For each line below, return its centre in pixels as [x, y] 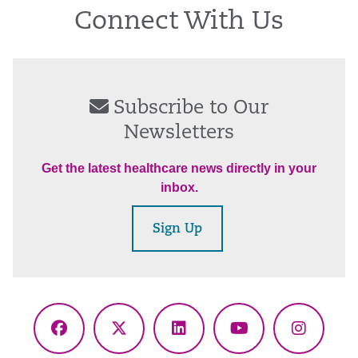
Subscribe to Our [191, 109]
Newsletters [179, 133]
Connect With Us [179, 22]
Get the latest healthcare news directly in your [179, 168]
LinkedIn [211, 339]
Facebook [95, 339]
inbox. [179, 187]
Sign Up [177, 229]
